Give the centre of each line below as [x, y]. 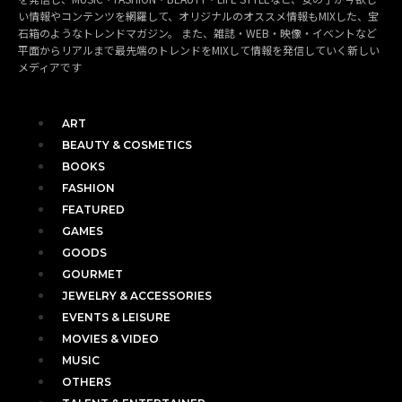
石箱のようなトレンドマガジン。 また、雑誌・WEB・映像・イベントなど [197, 32]
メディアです [50, 66]
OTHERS [87, 381]
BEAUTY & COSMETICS [127, 144]
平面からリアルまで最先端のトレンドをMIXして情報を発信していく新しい [199, 49]
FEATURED [93, 209]
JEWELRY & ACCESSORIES [137, 295]
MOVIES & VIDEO [110, 338]
